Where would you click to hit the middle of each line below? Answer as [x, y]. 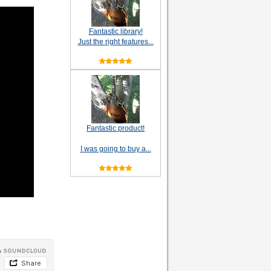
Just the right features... [116, 42]
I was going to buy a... [116, 149]
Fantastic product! [116, 129]
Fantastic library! [116, 32]
